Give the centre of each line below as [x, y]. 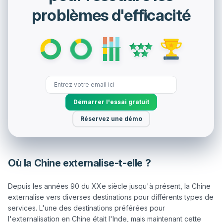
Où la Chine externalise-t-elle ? [80, 163]
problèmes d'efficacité [111, 15]
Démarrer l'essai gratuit [111, 102]
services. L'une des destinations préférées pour [86, 208]
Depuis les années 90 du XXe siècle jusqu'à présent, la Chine [109, 186]
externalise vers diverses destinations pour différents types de [111, 197]
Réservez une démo [111, 118]
